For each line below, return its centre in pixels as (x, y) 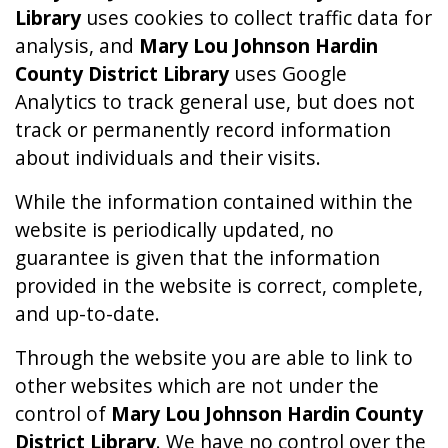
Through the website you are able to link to (214, 357)
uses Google (288, 73)
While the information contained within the (214, 201)
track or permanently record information (203, 129)
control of (63, 413)
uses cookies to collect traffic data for (256, 17)
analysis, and (77, 45)
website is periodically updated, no (174, 229)
